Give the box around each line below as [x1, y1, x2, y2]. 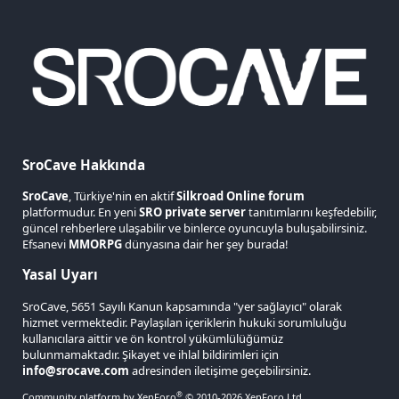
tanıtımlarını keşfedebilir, [246, 204, 377, 221]
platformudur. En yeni [22, 204, 139, 221]
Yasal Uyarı [22, 265, 98, 284]
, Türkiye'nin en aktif [69, 188, 176, 205]
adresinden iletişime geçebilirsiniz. [129, 362, 311, 379]
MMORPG [69, 236, 122, 253]
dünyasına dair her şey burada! [122, 236, 289, 253]
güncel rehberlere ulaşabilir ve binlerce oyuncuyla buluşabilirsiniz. [22, 220, 367, 237]
